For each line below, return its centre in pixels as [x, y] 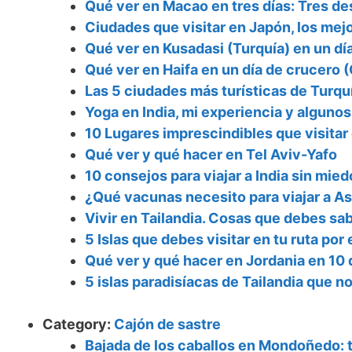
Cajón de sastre [167, 324]
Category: [78, 324]
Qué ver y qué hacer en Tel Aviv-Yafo [211, 155]
